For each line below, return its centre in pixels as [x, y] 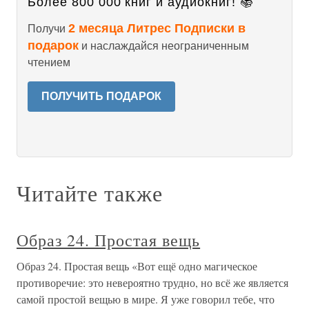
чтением [49, 62]
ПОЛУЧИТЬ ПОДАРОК [101, 96]
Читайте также [90, 193]
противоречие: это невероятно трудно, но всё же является [152, 282]
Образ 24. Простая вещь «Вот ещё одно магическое [137, 266]
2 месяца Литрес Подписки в [157, 28]
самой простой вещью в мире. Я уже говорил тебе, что [146, 299]
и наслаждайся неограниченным [164, 46]
